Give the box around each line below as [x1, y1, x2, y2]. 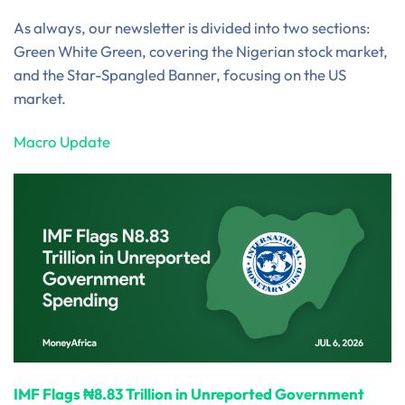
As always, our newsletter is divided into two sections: [14, 18, 371, 38]
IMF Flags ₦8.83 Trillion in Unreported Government [14, 383, 364, 403]
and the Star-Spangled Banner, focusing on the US [14, 65, 346, 85]
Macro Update [14, 131, 110, 151]
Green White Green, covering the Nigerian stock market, [14, 42, 388, 61]
